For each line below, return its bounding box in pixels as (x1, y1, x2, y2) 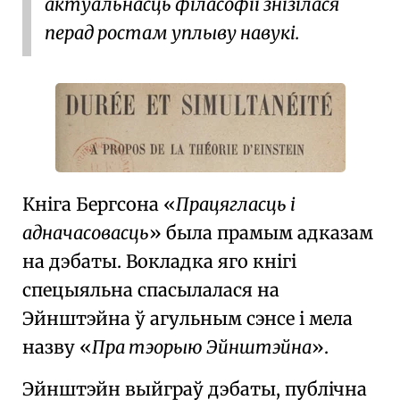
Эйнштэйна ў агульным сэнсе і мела (22, 307, 353, 329)
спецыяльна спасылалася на (22, 279, 279, 301)
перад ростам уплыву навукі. (45, 21, 299, 44)
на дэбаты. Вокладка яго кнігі (22, 250, 296, 272)
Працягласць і (176, 193, 296, 215)
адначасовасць (22, 221, 149, 244)
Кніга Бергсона (22, 193, 163, 215)
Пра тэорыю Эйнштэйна (92, 336, 312, 358)
